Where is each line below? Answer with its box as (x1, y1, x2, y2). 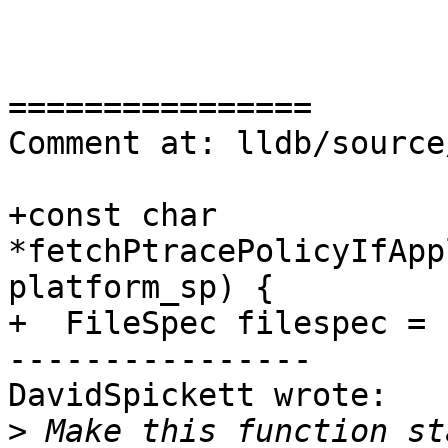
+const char (8, 197, 217, 234)
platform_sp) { (8, 269, 274, 306)
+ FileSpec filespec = (8, 305, 426, 342)
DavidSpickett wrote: (8, 377, 388, 414)
